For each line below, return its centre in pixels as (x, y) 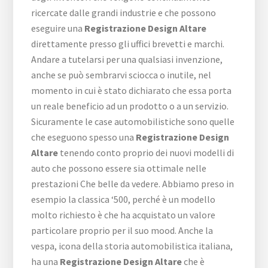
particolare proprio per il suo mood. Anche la (122, 231)
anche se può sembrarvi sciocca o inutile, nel (121, 75)
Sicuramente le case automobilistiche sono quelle (133, 122)
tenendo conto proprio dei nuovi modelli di (146, 153)
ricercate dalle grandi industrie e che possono (124, 13)
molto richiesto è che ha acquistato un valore (124, 215)
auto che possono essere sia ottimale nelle (119, 168)
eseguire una (58, 28)
